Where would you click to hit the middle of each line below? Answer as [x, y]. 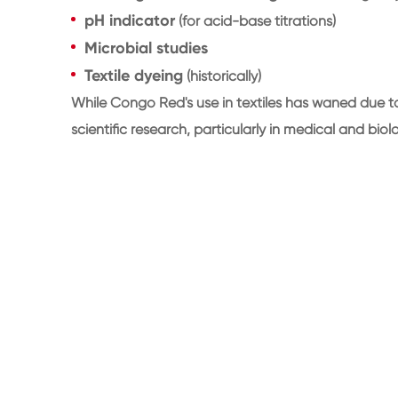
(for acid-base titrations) [255, 20]
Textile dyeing [134, 75]
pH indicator [130, 20]
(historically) [222, 76]
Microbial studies [146, 48]
